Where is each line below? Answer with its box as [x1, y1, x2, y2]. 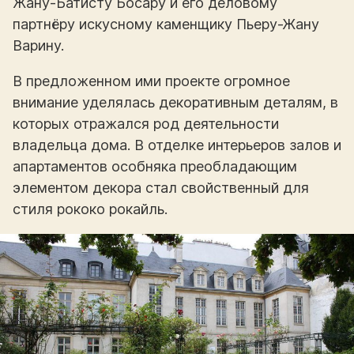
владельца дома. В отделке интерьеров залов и [13, 137, 341, 154]
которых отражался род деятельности [13, 115, 279, 133]
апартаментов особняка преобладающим [13, 158, 297, 175]
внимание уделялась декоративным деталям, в [13, 94, 338, 111]
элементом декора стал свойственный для [13, 179, 309, 197]
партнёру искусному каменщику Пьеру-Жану [13, 16, 319, 33]
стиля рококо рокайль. [13, 201, 168, 218]
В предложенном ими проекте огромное [13, 73, 290, 90]
